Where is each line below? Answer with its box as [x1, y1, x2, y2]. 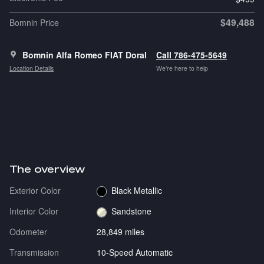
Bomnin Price [9, 16, 59, 28]
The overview [9, 163, 85, 174]
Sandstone [111, 205, 152, 217]
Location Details [9, 64, 54, 73]
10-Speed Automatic [96, 246, 173, 259]
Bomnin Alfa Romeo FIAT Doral [22, 48, 147, 61]
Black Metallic [111, 184, 163, 196]
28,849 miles [96, 226, 144, 238]
